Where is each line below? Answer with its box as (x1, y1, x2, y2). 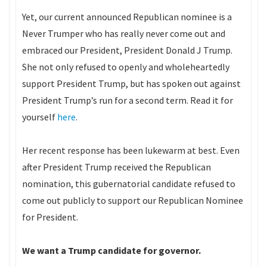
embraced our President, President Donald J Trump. (22, 44, 232, 56)
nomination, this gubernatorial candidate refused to (22, 178, 235, 190)
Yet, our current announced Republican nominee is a (22, 11, 232, 23)
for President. (22, 211, 78, 223)
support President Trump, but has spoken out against (22, 77, 241, 89)
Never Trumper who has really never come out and (22, 27, 225, 39)
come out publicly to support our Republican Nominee (22, 194, 243, 206)
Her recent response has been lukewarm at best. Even (22, 144, 240, 156)
